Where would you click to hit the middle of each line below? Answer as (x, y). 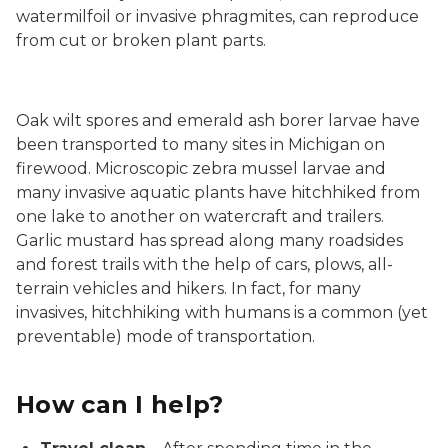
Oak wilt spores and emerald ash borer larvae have (218, 120)
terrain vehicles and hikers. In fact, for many (188, 288)
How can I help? (120, 404)
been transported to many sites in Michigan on (200, 144)
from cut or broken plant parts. (141, 40)
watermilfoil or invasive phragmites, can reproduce (217, 16)
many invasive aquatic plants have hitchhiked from (218, 192)
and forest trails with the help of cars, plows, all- (204, 264)
